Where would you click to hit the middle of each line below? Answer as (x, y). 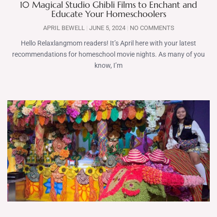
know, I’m (108, 65)
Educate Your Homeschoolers (108, 14)
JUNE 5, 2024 (107, 28)
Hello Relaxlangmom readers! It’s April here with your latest (108, 43)
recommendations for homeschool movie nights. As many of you (108, 54)
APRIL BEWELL (64, 28)
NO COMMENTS (151, 28)
